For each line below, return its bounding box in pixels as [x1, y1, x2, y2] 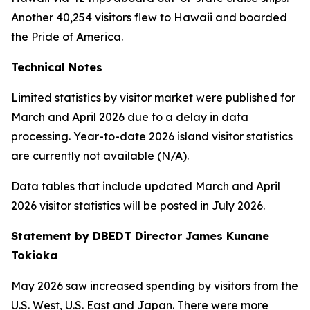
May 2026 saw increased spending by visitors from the [11, 279, 298, 293]
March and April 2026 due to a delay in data [11, 110, 248, 124]
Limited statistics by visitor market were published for [11, 91, 295, 104]
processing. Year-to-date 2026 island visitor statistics [11, 129, 293, 143]
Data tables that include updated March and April [11, 179, 280, 193]
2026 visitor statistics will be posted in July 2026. [11, 199, 265, 212]
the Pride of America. [11, 30, 123, 44]
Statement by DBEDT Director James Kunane [11, 229, 269, 243]
